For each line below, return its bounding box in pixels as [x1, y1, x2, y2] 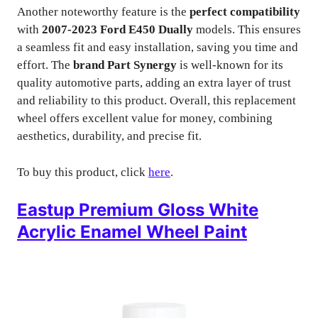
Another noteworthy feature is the [17, 5, 190, 18]
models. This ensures [193, 23, 301, 36]
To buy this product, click [17, 165, 148, 179]
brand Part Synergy [73, 58, 177, 72]
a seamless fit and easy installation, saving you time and [17, 40, 298, 54]
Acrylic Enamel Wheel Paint [17, 221, 247, 242]
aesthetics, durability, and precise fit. [17, 129, 202, 143]
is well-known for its [177, 58, 283, 72]
